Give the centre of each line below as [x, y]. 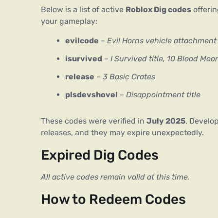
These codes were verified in [94, 121]
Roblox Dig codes [158, 10]
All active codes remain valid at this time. [115, 177]
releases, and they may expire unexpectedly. [122, 132]
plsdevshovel [91, 94]
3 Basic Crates [129, 76]
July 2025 [166, 121]
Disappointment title [163, 94]
